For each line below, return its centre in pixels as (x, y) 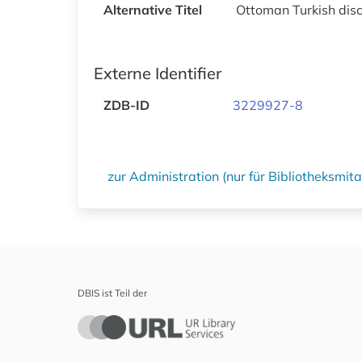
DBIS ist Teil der (112, 293)
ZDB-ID (126, 105)
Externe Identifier (158, 73)
